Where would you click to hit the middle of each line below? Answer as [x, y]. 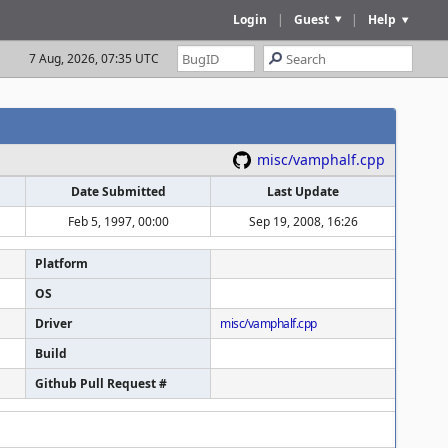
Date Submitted [118, 191]
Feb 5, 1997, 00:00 [118, 221]
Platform [61, 263]
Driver [53, 323]
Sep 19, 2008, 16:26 [303, 221]
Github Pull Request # [101, 383]
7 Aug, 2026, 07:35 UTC [94, 58]
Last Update [303, 191]
